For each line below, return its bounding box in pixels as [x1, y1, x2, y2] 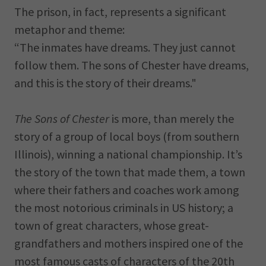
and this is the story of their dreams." [14, 75, 197, 90]
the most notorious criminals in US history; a [14, 200, 233, 215]
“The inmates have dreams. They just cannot [14, 40, 236, 55]
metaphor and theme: [14, 22, 125, 37]
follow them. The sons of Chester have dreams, [14, 58, 249, 72]
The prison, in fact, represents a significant [14, 4, 226, 19]
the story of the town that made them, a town [14, 164, 245, 179]
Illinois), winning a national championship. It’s [14, 147, 242, 161]
